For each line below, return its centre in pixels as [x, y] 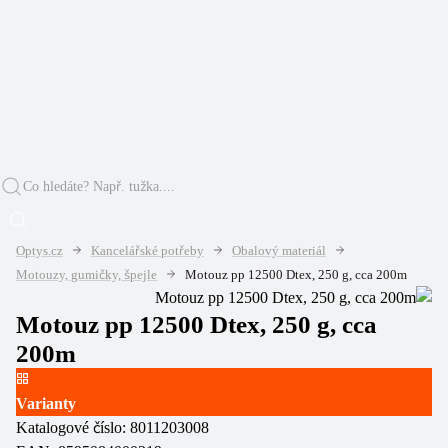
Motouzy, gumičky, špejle [86, 274]
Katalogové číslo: [73, 427]
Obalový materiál [279, 250]
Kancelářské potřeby [147, 250]
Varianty [46, 403]
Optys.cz [39, 250]
